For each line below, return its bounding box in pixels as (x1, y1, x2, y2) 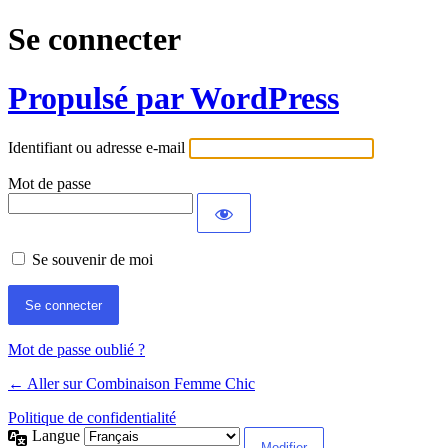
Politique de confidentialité (8, 409, 176, 427)
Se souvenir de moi (32, 251, 153, 269)
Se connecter (8, 21, 181, 58)
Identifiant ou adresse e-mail (8, 139, 185, 157)
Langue (32, 427, 84, 445)
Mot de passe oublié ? (8, 341, 145, 359)
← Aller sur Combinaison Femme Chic (8, 375, 255, 393)
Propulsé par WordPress (8, 79, 339, 116)
